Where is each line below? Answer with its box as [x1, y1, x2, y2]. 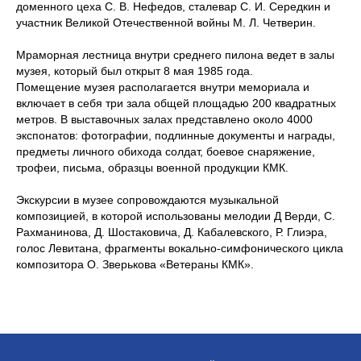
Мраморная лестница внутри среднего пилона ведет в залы [16, 48, 334, 62]
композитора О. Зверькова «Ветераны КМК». [16, 258, 254, 272]
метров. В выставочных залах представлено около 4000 [16, 113, 313, 127]
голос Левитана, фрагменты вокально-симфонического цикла [16, 242, 343, 255]
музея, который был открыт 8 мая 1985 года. [16, 64, 253, 78]
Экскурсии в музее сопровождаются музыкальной [16, 193, 279, 207]
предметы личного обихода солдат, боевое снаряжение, [16, 145, 315, 159]
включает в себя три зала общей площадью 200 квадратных [16, 97, 336, 110]
